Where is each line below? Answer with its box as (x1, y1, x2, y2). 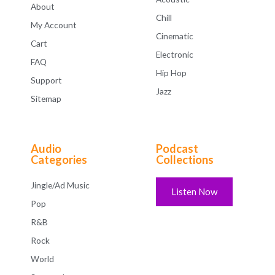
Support (31, 74, 62, 85)
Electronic (156, 48, 193, 60)
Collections (156, 152, 214, 166)
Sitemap (31, 93, 61, 104)
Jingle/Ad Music (31, 179, 90, 190)
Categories (31, 152, 87, 166)
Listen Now (171, 185, 217, 197)
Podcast (156, 141, 198, 155)
